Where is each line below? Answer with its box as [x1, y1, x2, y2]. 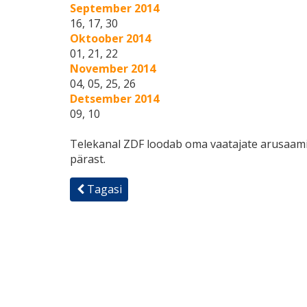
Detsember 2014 [70, 91, 159, 106]
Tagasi [84, 182, 122, 197]
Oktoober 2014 [70, 31, 151, 46]
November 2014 [70, 61, 156, 76]
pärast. [70, 151, 106, 167]
